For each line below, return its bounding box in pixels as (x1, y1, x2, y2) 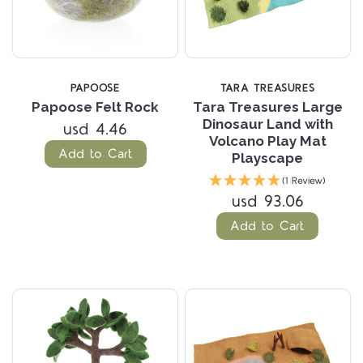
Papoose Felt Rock (32, 98, 160, 115)
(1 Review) (282, 173, 327, 188)
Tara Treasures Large (192, 98, 343, 115)
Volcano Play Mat (208, 132, 327, 149)
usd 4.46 (63, 117, 128, 141)
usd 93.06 (231, 190, 304, 213)
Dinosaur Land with (202, 115, 333, 132)
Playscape (232, 149, 304, 166)
